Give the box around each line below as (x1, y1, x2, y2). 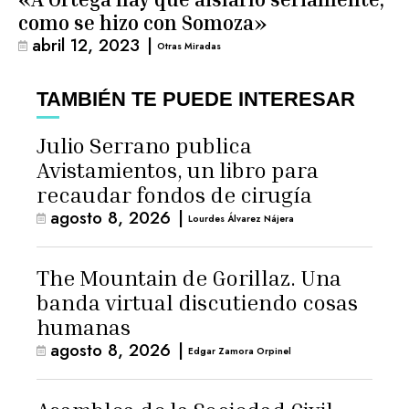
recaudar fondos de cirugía (37, 182, 317, 207)
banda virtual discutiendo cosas (37, 289, 358, 315)
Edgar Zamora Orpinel (188, 343, 292, 358)
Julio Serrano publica (37, 132, 252, 158)
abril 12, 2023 (32, 33, 140, 58)
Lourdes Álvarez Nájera (188, 211, 295, 225)
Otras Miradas (157, 38, 222, 53)
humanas (37, 314, 131, 340)
